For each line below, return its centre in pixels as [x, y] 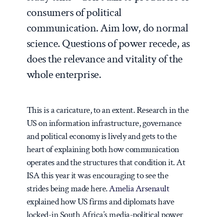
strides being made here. [68, 188]
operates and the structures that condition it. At [106, 162]
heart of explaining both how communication [103, 149]
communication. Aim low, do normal [107, 28]
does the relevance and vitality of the [104, 59]
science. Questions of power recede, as [108, 43]
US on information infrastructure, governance [104, 123]
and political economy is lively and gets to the [101, 136]
